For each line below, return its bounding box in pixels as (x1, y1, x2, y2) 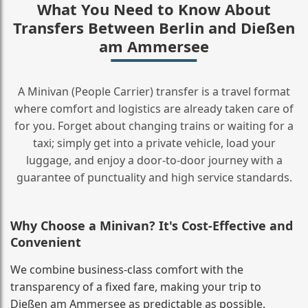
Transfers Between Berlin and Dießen (13, 16, 295, 38)
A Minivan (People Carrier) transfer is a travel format (18, 83, 290, 99)
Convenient (10, 233, 81, 250)
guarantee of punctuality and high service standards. (16, 169, 292, 185)
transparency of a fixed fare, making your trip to (10, 278, 261, 294)
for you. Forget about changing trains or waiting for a (14, 118, 294, 133)
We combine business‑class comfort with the (10, 261, 243, 277)
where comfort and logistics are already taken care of (14, 100, 294, 116)
